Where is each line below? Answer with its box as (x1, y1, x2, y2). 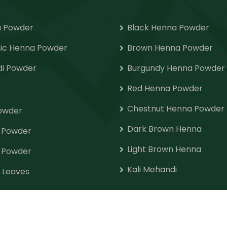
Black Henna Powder (127, 22, 209, 33)
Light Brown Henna (127, 143, 201, 155)
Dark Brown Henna (127, 123, 202, 135)
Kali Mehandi (127, 164, 177, 175)
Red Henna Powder (127, 83, 203, 94)
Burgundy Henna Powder (127, 62, 225, 74)
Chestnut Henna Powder (127, 103, 224, 115)
